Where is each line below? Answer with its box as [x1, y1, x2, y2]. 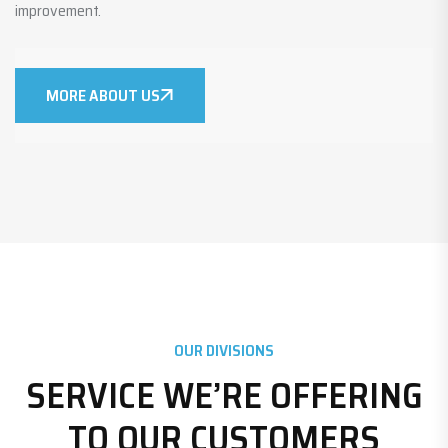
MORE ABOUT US [46, 82, 160, 108]
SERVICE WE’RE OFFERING [25, 366, 423, 424]
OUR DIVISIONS [174, 337, 274, 363]
